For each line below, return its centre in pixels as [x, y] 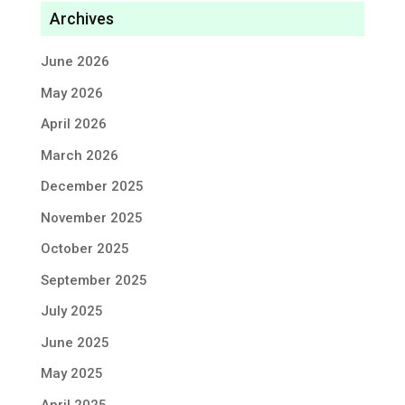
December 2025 [92, 186]
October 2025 [85, 249]
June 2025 [75, 342]
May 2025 [71, 373]
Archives [81, 19]
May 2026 [71, 93]
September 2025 [94, 280]
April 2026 [73, 124]
